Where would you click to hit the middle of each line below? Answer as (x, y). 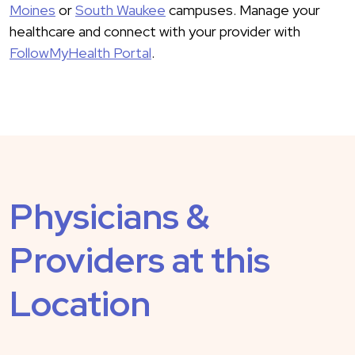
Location (80, 304)
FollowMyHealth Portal (80, 53)
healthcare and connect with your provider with (155, 32)
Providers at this (140, 260)
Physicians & (110, 217)
